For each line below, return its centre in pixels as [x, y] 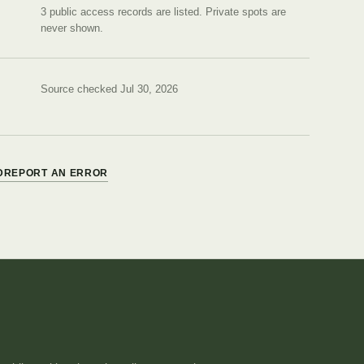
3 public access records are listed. [122, 11]
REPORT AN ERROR [56, 173]
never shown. [72, 28]
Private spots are [245, 11]
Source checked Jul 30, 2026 [110, 89]
